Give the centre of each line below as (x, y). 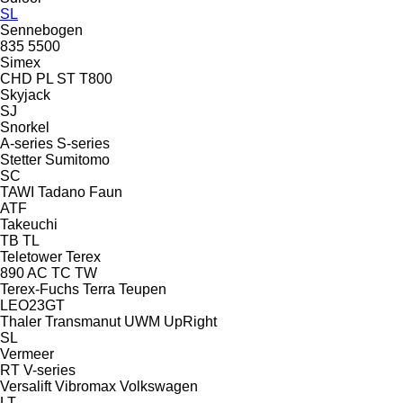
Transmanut (83, 321)
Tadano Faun (80, 192)
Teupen (143, 289)
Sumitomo (77, 159)
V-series (49, 370)
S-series (83, 143)
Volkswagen (159, 386)
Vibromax (85, 386)
